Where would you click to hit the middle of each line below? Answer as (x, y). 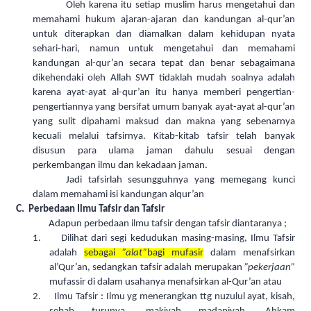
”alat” (135, 253)
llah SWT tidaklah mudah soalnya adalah (206, 78)
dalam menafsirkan (249, 253)
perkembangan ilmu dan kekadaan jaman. (120, 166)
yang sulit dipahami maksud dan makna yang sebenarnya (164, 122)
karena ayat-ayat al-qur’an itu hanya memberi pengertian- (164, 93)
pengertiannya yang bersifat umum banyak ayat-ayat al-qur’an (164, 108)
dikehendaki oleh (72, 78)
